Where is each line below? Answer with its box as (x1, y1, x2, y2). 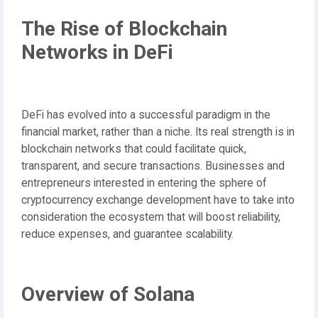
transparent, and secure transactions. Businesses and (21, 159, 285, 172)
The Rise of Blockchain (21, 16, 227, 40)
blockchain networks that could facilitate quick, (21, 142, 246, 155)
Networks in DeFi (21, 40, 173, 64)
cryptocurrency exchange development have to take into (21, 193, 295, 207)
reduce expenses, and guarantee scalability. (21, 227, 234, 241)
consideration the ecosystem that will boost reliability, (21, 210, 280, 224)
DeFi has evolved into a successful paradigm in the (21, 108, 270, 121)
